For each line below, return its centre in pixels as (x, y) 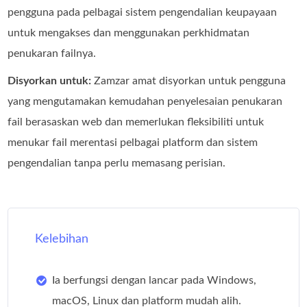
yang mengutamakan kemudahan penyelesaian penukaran (145, 102)
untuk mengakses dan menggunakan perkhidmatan (129, 33)
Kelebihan (62, 240)
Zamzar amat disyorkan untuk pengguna (189, 81)
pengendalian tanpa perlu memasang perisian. (117, 163)
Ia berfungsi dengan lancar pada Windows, (155, 281)
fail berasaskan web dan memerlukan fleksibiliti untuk (136, 122)
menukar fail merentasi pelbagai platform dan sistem (133, 143)
